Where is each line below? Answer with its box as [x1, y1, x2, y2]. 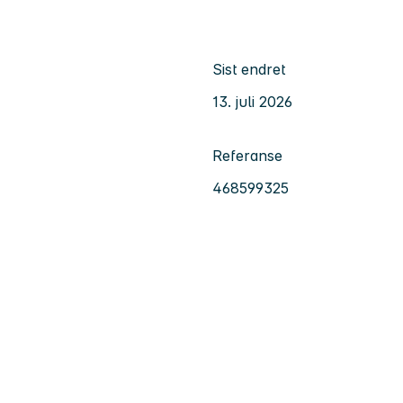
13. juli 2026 [212, 92, 292, 111]
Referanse [212, 146, 282, 165]
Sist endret [212, 59, 285, 78]
